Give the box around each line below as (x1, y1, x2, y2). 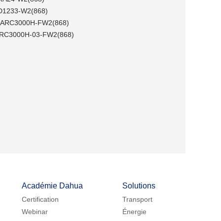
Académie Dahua (22, 182, 83, 190)
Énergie (122, 208, 147, 216)
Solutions (122, 182, 155, 190)
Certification (22, 195, 59, 203)
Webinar (22, 208, 48, 216)
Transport (122, 195, 152, 203)
